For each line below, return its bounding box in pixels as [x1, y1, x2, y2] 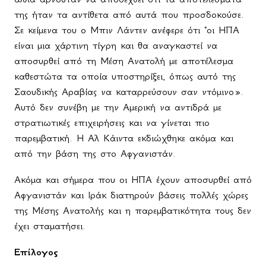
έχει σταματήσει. [14, 220, 85, 232]
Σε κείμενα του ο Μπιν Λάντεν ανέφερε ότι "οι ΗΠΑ [14, 24, 239, 36]
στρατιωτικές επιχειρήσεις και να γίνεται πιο [14, 116, 210, 129]
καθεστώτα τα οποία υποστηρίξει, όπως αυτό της [14, 70, 236, 83]
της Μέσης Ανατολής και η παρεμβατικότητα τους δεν [14, 204, 251, 217]
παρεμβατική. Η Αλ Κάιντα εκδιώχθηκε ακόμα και [14, 132, 233, 144]
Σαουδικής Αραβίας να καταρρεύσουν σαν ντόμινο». [14, 85, 243, 98]
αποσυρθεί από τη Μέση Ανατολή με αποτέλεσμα [14, 55, 233, 67]
